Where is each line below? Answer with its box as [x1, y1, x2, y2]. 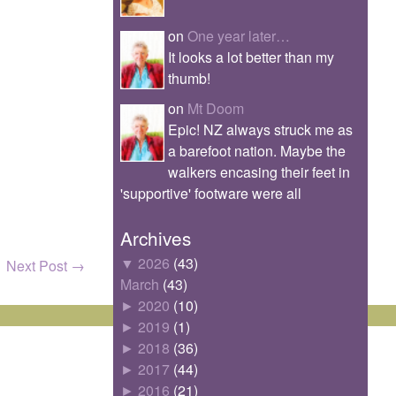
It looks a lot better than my [168, 47, 334, 68]
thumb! [168, 68, 210, 89]
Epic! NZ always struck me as [168, 119, 353, 141]
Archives [120, 225, 191, 252]
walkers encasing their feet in [168, 162, 350, 183]
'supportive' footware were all [120, 183, 301, 204]
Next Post [6, 255, 71, 276]
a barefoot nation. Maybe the [168, 141, 346, 162]
